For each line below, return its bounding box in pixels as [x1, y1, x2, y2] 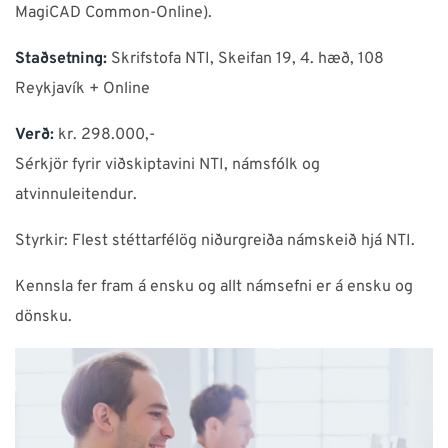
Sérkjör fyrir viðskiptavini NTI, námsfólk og [15, 155, 320, 175]
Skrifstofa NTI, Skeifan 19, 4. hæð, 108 [107, 49, 384, 69]
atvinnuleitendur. [15, 185, 137, 205]
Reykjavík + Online [15, 79, 150, 99]
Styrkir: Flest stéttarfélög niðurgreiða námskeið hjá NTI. [15, 231, 415, 251]
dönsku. [15, 307, 72, 327]
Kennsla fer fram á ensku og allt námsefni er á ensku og [15, 277, 413, 297]
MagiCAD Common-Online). [15, 3, 212, 23]
